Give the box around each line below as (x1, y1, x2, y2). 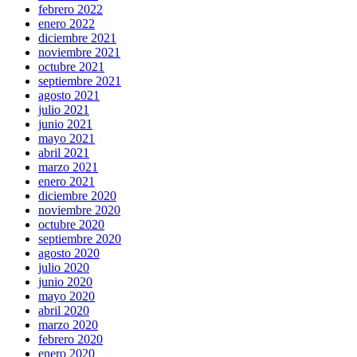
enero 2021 (38, 175, 95, 188)
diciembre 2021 (38, 31, 116, 45)
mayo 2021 (38, 131, 95, 145)
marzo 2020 (38, 318, 98, 331)
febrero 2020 (38, 332, 103, 346)
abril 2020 (38, 304, 89, 317)
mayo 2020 (38, 289, 95, 303)
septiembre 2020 (38, 232, 121, 245)
